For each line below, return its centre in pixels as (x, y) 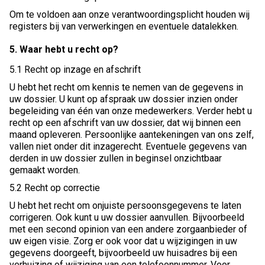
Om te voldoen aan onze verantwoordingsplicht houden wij (130, 15)
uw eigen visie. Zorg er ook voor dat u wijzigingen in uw (123, 241)
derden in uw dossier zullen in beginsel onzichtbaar (116, 159)
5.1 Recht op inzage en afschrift (75, 70)
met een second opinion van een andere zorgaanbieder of (128, 230)
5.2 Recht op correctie (55, 188)
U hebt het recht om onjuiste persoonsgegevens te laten (125, 206)
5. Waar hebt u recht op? (64, 50)
